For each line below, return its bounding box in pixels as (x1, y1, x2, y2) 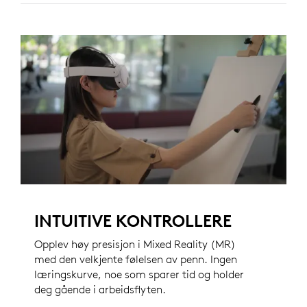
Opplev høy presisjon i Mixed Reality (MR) (34, 237, 236, 251)
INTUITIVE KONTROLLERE (34, 210, 232, 232)
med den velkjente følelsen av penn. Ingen (34, 252, 237, 267)
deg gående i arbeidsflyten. (34, 282, 166, 297)
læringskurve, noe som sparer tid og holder (34, 267, 244, 282)
